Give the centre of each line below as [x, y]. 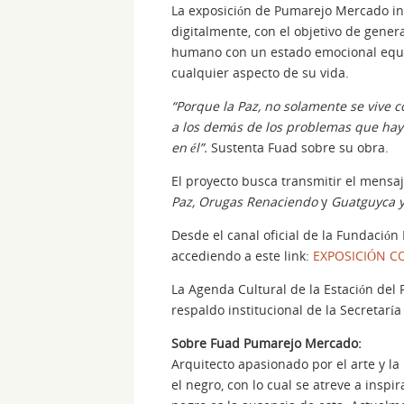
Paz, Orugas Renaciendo [246, 201]
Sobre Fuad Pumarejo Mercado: [266, 343]
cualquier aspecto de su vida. [260, 72]
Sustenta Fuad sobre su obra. [298, 147]
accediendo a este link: [242, 255]
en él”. [189, 147]
